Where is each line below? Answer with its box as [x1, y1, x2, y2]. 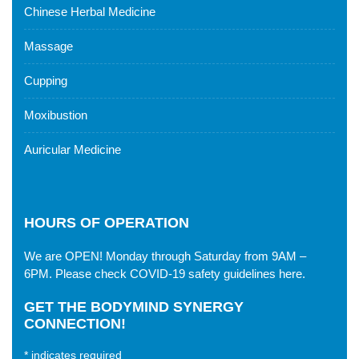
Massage [24, 39, 73, 53]
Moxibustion [24, 108, 87, 122]
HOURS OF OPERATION [24, 215, 189, 231]
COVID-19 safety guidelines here [130, 267, 302, 280]
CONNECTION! [24, 316, 126, 332]
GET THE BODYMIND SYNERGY [24, 299, 244, 315]
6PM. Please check [24, 267, 130, 280]
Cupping [24, 74, 67, 87]
